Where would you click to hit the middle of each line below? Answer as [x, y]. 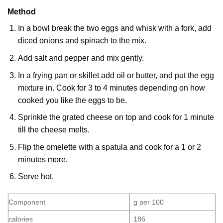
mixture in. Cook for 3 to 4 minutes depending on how [111, 88]
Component [27, 202]
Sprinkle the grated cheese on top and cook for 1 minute [116, 117]
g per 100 [149, 202]
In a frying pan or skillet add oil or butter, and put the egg [116, 75]
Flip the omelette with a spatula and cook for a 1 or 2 [109, 147]
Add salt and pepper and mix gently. [81, 58]
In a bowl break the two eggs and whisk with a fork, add [114, 28]
